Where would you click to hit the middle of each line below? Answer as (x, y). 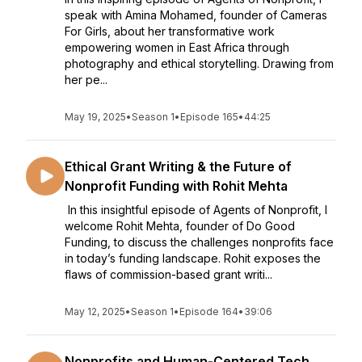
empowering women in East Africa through (177, 47)
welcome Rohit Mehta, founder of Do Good (180, 226)
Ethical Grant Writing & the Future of (178, 166)
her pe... (86, 80)
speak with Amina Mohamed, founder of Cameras (196, 15)
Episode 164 (209, 311)
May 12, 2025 (95, 311)
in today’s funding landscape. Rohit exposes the (193, 258)
